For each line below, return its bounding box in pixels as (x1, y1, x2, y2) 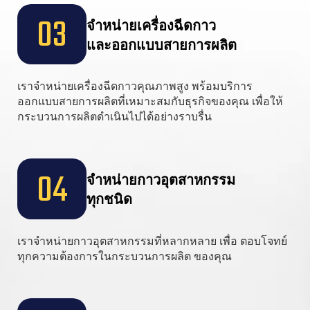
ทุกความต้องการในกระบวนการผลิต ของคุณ (17, 248, 232, 264)
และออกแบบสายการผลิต (86, 33, 237, 54)
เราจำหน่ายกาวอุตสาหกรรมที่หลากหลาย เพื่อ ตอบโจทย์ (17, 232, 287, 249)
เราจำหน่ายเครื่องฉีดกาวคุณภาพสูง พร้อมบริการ (17, 77, 253, 94)
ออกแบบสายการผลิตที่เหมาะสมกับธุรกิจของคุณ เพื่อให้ (17, 93, 283, 109)
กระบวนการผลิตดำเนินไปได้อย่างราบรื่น (17, 108, 212, 125)
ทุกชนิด (86, 188, 132, 209)
